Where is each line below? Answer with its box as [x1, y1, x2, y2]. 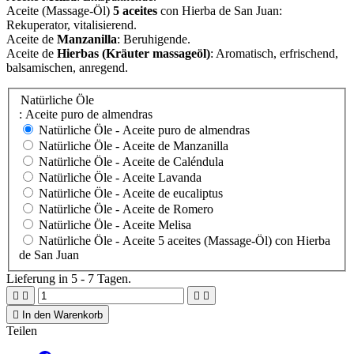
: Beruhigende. [117, 32, 190, 46]
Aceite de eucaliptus [122, 186, 223, 201]
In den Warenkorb [22, 309, 103, 322]
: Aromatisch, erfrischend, [210, 46, 338, 60]
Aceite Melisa [122, 218, 191, 232]
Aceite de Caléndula [122, 155, 224, 169]
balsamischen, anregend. [6, 60, 128, 74]
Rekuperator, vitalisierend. [6, 17, 137, 32]
